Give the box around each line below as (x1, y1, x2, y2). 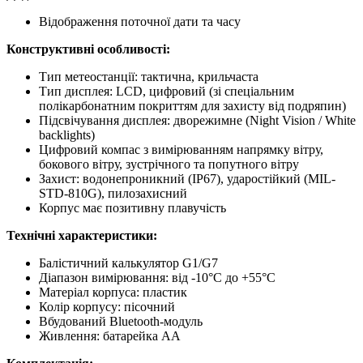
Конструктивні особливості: (6, 42, 170, 57)
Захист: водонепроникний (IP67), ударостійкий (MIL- (39, 172, 335, 186)
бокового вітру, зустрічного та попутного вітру (39, 157, 299, 172)
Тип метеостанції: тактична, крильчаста (39, 70, 258, 84)
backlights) (39, 128, 95, 143)
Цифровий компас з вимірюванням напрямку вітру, (39, 143, 323, 157)
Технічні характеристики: (6, 228, 157, 243)
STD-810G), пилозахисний (39, 186, 187, 201)
